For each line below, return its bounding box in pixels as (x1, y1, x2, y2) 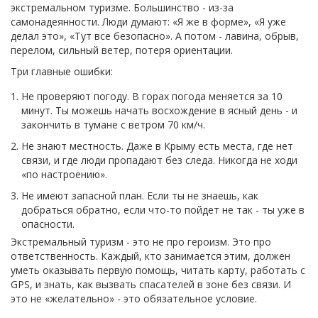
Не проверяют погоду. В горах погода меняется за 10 (21, 89, 283, 103)
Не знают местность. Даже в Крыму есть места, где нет (21, 138, 293, 153)
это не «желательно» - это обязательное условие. (11, 291, 257, 305)
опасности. (21, 216, 75, 231)
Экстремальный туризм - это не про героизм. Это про (11, 234, 271, 248)
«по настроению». (21, 167, 107, 181)
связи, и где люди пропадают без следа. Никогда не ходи (21, 153, 297, 167)
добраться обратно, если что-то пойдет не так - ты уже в (21, 202, 305, 216)
